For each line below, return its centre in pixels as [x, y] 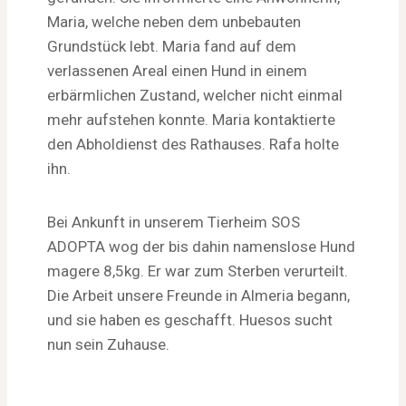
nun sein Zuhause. [108, 344]
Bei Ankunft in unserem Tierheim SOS [174, 222]
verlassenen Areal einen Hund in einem [177, 70]
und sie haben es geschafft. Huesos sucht [190, 319]
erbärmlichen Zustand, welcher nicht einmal [195, 95]
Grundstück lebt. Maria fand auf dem [172, 46]
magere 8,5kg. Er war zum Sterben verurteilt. [198, 271]
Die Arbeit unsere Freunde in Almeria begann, [198, 295]
